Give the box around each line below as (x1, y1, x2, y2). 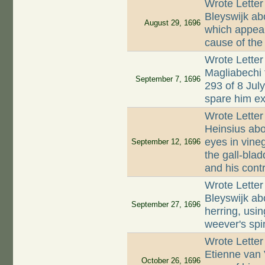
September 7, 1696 (135, 75, 201, 84)
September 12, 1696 (131, 137, 201, 147)
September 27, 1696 (131, 200, 201, 209)
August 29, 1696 (144, 18, 201, 28)
